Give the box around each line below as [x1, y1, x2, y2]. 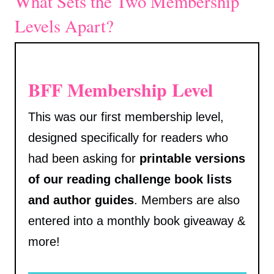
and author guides [28, 193, 134, 207]
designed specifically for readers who [28, 131, 228, 145]
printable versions [135, 152, 245, 166]
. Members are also [133, 193, 240, 207]
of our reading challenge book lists [28, 172, 232, 187]
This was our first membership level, [28, 110, 224, 124]
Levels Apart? [15, 13, 114, 37]
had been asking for [28, 152, 136, 166]
